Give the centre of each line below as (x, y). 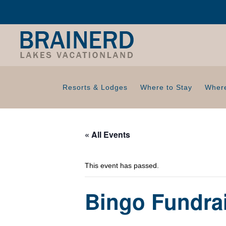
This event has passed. (122, 165)
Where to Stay (166, 87)
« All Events (107, 134)
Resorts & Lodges (95, 87)
